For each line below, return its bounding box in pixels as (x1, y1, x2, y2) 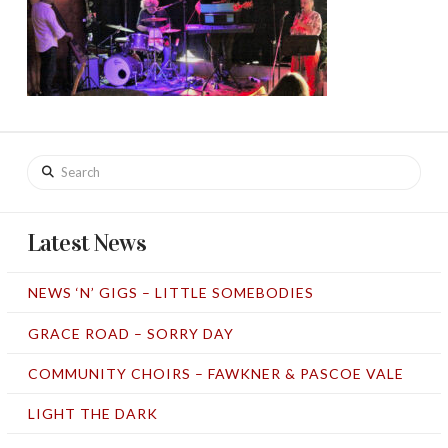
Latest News (26, 228, 146, 258)
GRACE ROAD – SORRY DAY (27, 324, 234, 342)
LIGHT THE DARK (27, 404, 158, 422)
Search (25, 157, 69, 175)
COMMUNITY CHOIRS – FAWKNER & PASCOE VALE (27, 364, 404, 382)
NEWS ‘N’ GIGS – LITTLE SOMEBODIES (27, 284, 314, 302)
